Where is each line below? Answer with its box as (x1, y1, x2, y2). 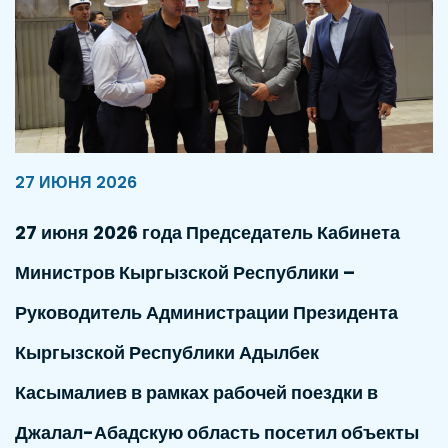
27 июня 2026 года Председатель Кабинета (15, 219, 400, 245)
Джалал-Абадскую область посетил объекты (15, 419, 419, 445)
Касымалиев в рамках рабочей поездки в (15, 379, 378, 405)
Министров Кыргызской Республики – (15, 259, 355, 285)
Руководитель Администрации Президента (15, 299, 398, 325)
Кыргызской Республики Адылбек (15, 339, 319, 365)
